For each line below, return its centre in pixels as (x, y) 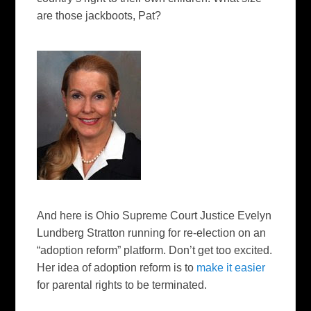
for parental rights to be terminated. (122, 285)
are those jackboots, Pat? (99, 15)
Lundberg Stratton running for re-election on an (152, 233)
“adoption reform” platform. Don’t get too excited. (155, 251)
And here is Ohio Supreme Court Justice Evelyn (154, 216)
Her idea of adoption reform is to (117, 268)
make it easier (231, 268)
